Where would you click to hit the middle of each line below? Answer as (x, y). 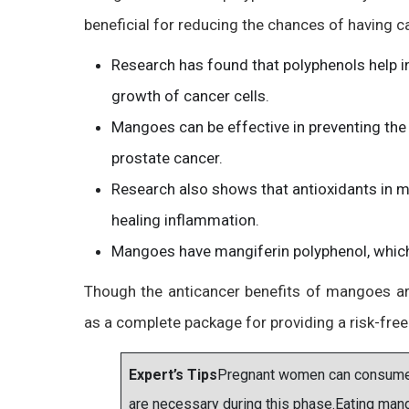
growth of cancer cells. (192, 96)
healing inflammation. (185, 220)
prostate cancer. (167, 158)
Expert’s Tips (173, 375)
